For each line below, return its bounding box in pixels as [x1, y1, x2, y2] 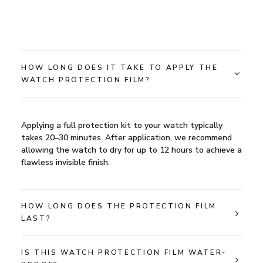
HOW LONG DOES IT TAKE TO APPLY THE [21, 63, 218, 72]
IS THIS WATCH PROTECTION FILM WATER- [21, 248, 227, 257]
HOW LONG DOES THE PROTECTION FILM [21, 201, 217, 211]
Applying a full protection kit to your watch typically [21, 120, 222, 131]
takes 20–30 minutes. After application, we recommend [21, 132, 232, 143]
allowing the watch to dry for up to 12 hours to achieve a [21, 144, 242, 156]
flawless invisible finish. [21, 157, 110, 168]
